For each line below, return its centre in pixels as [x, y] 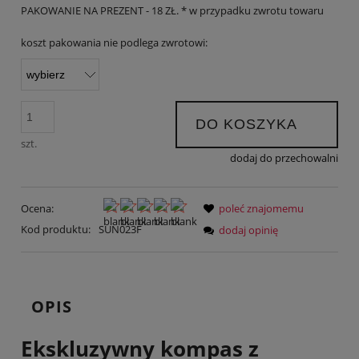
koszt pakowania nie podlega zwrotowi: [114, 42]
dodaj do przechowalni [284, 157]
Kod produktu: [56, 230]
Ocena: [37, 209]
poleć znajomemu [261, 209]
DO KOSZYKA [246, 125]
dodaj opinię [248, 230]
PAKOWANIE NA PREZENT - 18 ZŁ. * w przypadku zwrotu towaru [172, 10]
